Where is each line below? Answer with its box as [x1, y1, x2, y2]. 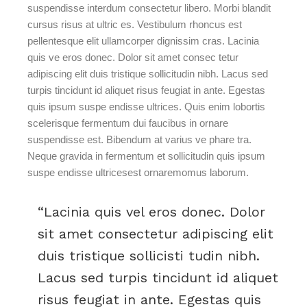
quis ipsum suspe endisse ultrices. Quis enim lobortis [27, 101, 266, 112]
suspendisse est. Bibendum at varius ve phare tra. [27, 134, 252, 145]
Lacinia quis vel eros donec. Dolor [44, 204, 265, 220]
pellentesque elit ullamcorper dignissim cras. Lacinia [27, 35, 260, 47]
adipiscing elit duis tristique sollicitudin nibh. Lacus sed [27, 68, 269, 79]
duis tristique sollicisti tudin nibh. [38, 247, 260, 264]
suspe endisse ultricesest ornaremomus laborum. [27, 167, 249, 178]
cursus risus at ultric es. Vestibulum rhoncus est [27, 19, 243, 30]
